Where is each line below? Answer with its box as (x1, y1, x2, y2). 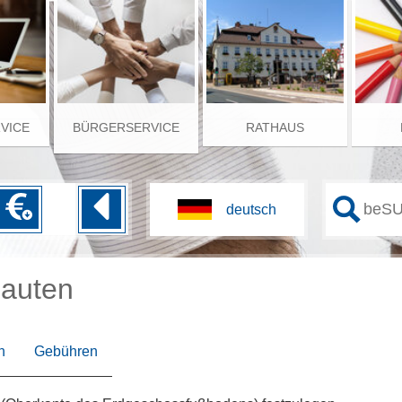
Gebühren (34, 344, 98, 359)
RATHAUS (246, 119, 305, 135)
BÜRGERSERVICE (73, 119, 180, 135)
